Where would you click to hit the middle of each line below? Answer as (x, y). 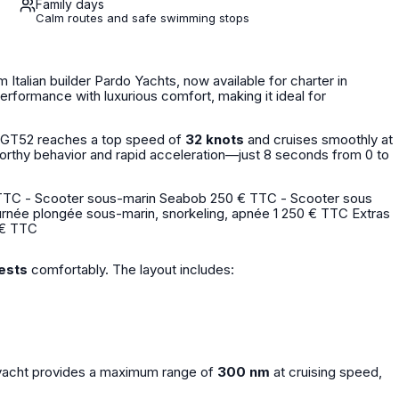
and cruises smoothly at (318, 139)
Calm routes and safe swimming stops (142, 18)
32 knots (215, 139)
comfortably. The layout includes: (131, 269)
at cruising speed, (326, 372)
